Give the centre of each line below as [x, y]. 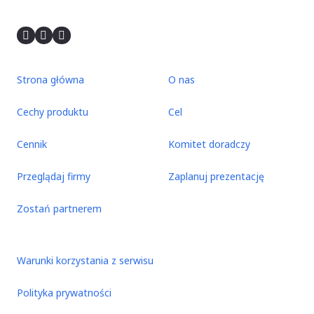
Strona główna [50, 80]
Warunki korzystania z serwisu [85, 261]
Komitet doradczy [209, 144]
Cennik [32, 144]
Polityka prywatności [64, 293]
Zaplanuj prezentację [216, 177]
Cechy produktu [53, 112]
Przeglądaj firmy [54, 177]
